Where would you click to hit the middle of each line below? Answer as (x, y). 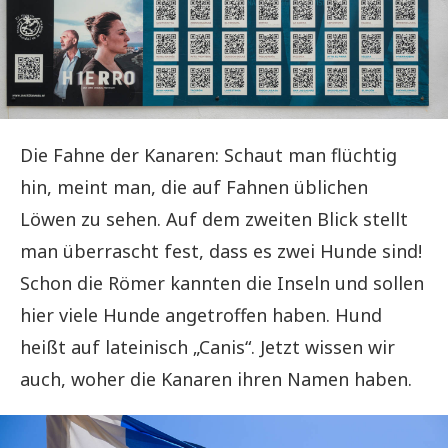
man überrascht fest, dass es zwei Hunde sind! (221, 251)
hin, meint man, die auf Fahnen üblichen (194, 187)
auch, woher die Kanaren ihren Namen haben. (216, 379)
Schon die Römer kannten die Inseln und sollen (222, 283)
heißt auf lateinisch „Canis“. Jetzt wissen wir (207, 347)
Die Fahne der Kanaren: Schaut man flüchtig (208, 155)
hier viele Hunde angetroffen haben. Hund (201, 315)
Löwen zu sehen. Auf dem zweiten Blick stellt (214, 219)
